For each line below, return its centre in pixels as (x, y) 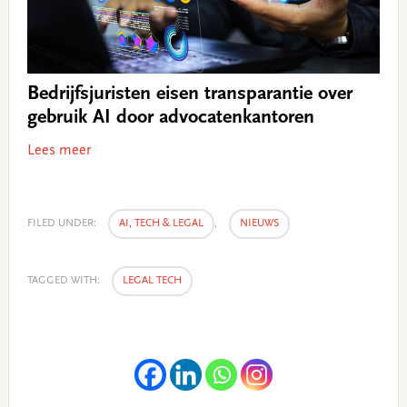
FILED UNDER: (63, 223)
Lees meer (59, 150)
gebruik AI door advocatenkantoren (170, 118)
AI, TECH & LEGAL (161, 223)
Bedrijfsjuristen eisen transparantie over (189, 94)
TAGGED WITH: (65, 280)
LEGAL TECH (152, 280)
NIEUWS (259, 223)
